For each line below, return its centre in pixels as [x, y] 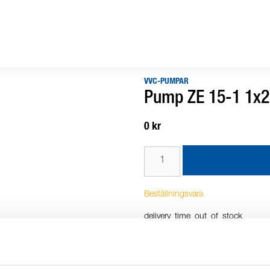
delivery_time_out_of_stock [193, 217]
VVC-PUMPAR [166, 82]
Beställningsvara [174, 195]
